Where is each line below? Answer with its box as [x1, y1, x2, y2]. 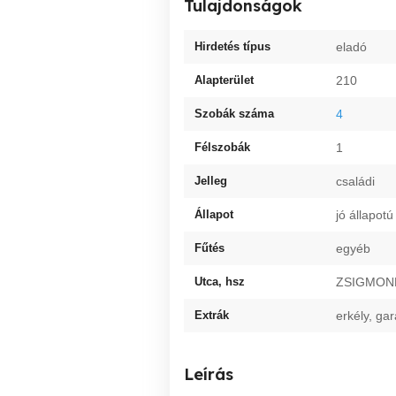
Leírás [184, 363, 233, 385]
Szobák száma [194, 106, 274, 120]
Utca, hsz [194, 274, 245, 288]
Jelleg [194, 173, 227, 187]
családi [336, 173, 375, 188]
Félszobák [194, 140, 250, 154]
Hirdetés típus [194, 39, 270, 53]
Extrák [194, 308, 229, 322]
